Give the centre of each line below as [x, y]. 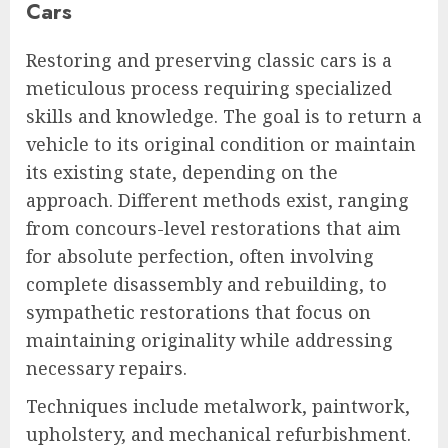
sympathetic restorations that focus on [198, 312]
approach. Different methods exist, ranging [217, 200]
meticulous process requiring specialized [209, 88]
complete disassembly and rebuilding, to [206, 284]
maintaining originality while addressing [209, 340]
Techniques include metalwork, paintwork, [218, 406]
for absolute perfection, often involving [200, 256]
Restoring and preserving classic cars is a [209, 60]
